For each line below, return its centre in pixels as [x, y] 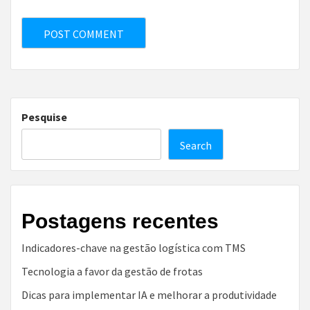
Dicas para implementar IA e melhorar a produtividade [149, 294]
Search [196, 145]
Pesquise [44, 117]
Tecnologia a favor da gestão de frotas [112, 271]
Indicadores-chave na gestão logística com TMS [134, 247]
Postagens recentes [120, 221]
